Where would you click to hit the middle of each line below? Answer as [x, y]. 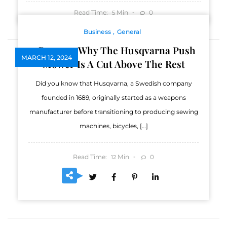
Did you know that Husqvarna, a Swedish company [113, 83]
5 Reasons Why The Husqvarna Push [113, 50]
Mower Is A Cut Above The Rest [113, 64]
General [129, 31]
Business [97, 31]
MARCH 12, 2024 [47, 57]
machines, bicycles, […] [113, 126]
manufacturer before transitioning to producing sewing [113, 111]
